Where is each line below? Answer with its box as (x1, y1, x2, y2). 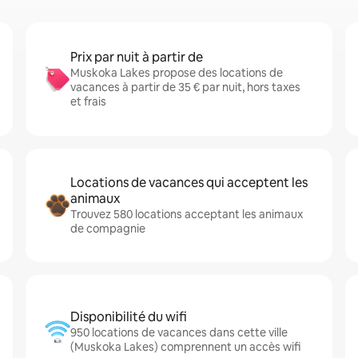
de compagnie (70, 221, 145, 236)
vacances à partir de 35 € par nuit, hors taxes (70, 80, 300, 94)
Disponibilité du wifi (70, 308, 187, 325)
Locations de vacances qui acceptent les (70, 174, 308, 191)
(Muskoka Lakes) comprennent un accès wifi (70, 340, 300, 354)
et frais (70, 94, 106, 109)
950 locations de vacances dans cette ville (70, 325, 288, 340)
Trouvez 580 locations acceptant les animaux (70, 207, 303, 221)
